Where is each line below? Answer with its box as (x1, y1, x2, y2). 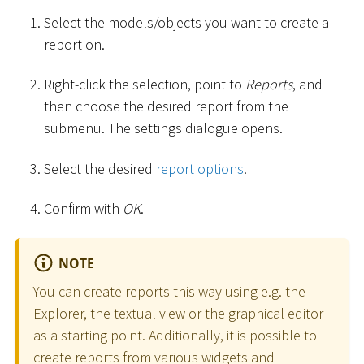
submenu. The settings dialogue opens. (44, 119, 283, 138)
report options (156, 158, 244, 178)
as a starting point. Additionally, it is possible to (33, 326, 317, 345)
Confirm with (44, 199, 123, 219)
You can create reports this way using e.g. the (33, 282, 305, 301)
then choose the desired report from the (44, 97, 288, 116)
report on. (44, 34, 105, 54)
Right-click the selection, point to (44, 75, 245, 94)
